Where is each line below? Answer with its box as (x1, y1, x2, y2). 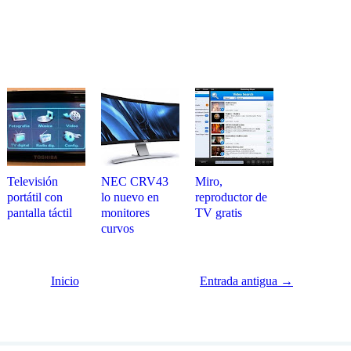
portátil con (7, 190, 63, 204)
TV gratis (195, 206, 242, 219)
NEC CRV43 (101, 175, 168, 188)
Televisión (7, 175, 58, 188)
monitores (101, 206, 150, 219)
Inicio (50, 274, 79, 288)
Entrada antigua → (200, 274, 293, 288)
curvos (101, 222, 134, 235)
